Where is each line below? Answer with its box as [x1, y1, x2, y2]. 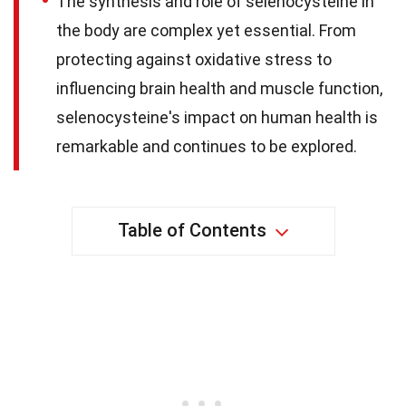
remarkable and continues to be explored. [56, 137, 357, 157]
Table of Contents [117, 219, 266, 242]
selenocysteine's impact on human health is [56, 108, 378, 128]
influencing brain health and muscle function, [56, 79, 382, 99]
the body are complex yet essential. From [56, 21, 356, 41]
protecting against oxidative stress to [56, 50, 332, 70]
